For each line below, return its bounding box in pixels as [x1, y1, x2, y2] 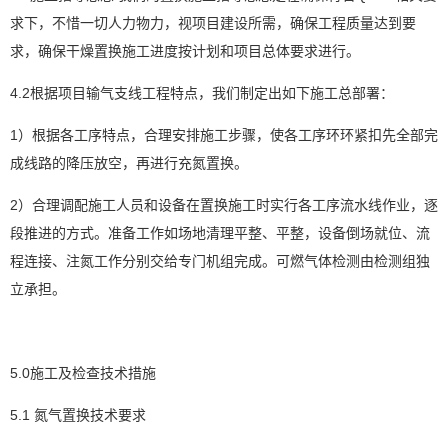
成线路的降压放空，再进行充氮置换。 [10, 154, 248, 171]
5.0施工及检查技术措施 [10, 364, 156, 381]
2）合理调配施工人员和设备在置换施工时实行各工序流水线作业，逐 [10, 196, 438, 213]
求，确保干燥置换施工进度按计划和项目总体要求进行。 [10, 42, 360, 59]
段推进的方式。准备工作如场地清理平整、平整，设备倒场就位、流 [10, 224, 430, 241]
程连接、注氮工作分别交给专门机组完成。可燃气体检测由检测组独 [10, 252, 430, 269]
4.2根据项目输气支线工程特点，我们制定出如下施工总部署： [10, 84, 394, 101]
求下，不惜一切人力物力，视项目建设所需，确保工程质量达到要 [10, 14, 416, 31]
